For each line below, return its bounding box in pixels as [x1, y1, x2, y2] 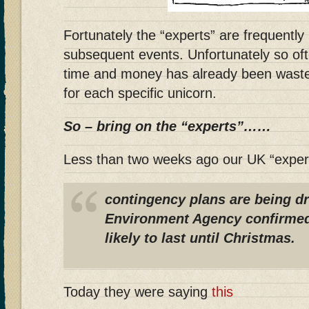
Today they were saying [63, 283, 212, 299]
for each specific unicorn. [63, 85, 217, 101]
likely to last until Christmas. [105, 230, 295, 246]
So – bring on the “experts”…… [63, 118, 271, 134]
